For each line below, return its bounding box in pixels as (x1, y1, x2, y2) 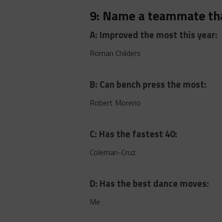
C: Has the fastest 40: (90, 127, 178, 141)
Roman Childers (90, 47, 141, 59)
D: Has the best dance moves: (90, 176, 210, 191)
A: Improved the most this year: (90, 28, 218, 42)
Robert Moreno (90, 97, 141, 109)
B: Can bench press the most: (90, 77, 207, 92)
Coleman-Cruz (90, 146, 136, 159)
